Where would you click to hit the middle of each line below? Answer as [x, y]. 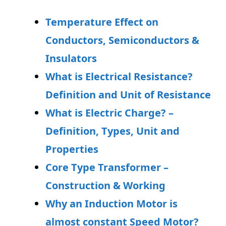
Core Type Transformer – [107, 167]
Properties [72, 149]
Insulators [72, 59]
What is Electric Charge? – [109, 113]
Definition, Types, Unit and [112, 131]
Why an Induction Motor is [111, 204]
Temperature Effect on [102, 22]
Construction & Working [105, 186]
